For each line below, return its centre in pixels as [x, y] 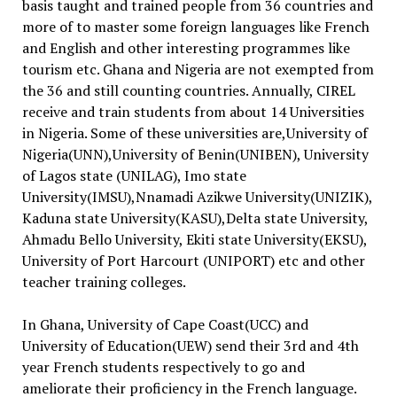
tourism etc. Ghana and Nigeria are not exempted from [198, 69]
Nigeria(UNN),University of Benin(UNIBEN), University [195, 154]
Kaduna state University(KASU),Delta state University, [195, 218]
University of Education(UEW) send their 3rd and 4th [190, 345]
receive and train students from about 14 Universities [193, 111]
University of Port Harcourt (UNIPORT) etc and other [193, 260]
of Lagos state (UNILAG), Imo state [134, 175]
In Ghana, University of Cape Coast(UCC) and [165, 324]
